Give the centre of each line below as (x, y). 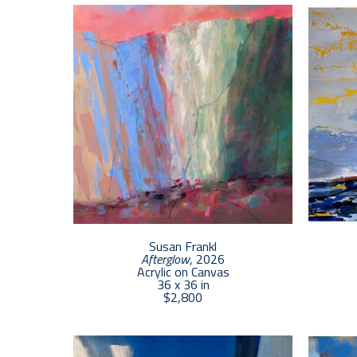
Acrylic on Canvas (183, 271)
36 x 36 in (183, 284)
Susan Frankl (183, 246)
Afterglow (165, 259)
